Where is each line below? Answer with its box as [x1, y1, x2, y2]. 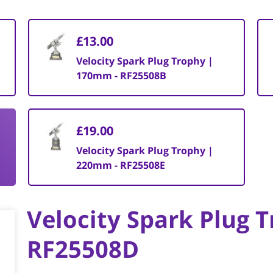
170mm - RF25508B [76, 69, 167, 82]
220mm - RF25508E [76, 158, 166, 172]
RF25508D [26, 233, 139, 264]
